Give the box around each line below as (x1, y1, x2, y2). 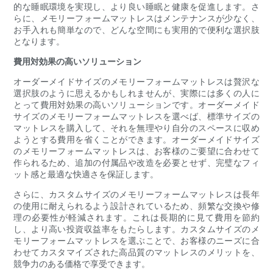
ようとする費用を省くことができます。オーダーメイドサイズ (13, 134, 260, 145)
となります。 (13, 36, 65, 47)
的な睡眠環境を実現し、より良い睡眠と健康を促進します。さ (13, 1, 260, 12)
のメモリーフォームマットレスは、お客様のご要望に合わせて (13, 146, 260, 157)
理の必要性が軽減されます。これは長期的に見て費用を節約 (13, 212, 260, 223)
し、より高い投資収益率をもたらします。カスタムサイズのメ (13, 224, 260, 235)
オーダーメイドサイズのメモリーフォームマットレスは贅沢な (13, 76, 260, 87)
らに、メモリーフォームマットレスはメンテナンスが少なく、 (13, 13, 260, 24)
